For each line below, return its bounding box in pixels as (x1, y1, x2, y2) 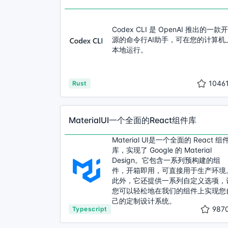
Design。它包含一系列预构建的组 (112, 156, 220, 164)
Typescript (72, 205, 107, 213)
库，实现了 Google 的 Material (112, 146, 212, 154)
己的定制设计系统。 (112, 196, 176, 205)
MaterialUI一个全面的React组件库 (69, 115, 196, 125)
